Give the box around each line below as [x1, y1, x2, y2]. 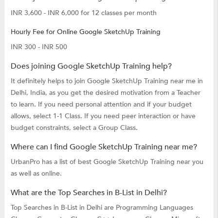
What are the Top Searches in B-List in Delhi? [10, 187, 167, 198]
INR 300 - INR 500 [10, 42, 67, 52]
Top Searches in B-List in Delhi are [10, 202, 116, 212]
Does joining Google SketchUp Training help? [10, 60, 172, 72]
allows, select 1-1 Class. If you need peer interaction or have [10, 111, 196, 121]
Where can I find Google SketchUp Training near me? [10, 141, 197, 152]
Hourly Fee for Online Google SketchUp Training [10, 27, 161, 36]
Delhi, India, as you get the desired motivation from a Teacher [10, 88, 200, 97]
